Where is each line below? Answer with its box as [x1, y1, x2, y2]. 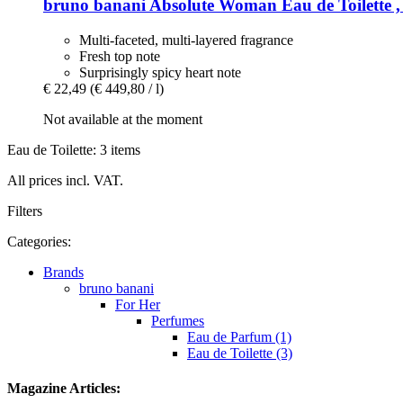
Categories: [7, 233, 71, 249]
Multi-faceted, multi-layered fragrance [79, 31, 293, 48]
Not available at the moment [43, 111, 202, 127]
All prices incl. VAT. [7, 172, 123, 188]
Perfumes [151, 312, 204, 328]
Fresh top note [79, 48, 160, 64]
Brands [43, 264, 84, 280]
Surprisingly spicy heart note [79, 64, 241, 80]
